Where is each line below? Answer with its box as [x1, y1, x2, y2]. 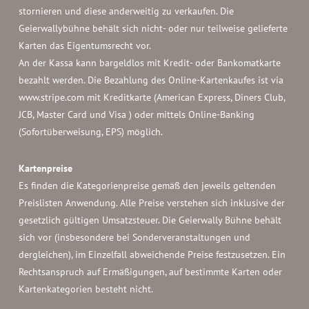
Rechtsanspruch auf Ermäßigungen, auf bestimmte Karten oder [18, 266, 282, 278]
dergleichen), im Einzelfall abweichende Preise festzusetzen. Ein [18, 248, 286, 261]
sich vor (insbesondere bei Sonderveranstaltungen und [18, 231, 250, 243]
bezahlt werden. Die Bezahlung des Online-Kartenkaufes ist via [18, 74, 283, 86]
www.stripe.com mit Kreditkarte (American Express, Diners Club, [18, 91, 285, 103]
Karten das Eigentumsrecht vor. [18, 39, 151, 52]
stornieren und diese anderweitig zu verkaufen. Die [18, 5, 234, 17]
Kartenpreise [18, 162, 72, 175]
